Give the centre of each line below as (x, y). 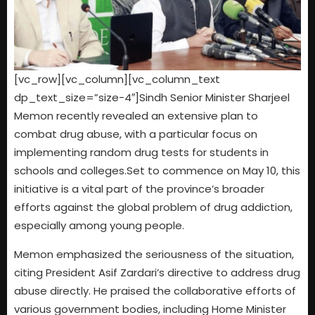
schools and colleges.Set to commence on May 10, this (157, 171)
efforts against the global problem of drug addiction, (153, 207)
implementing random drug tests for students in (141, 153)
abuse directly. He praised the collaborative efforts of (155, 290)
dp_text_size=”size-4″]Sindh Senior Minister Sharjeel (152, 98)
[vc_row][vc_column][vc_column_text (117, 79)
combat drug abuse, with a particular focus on (136, 134)
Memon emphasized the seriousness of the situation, (154, 254)
